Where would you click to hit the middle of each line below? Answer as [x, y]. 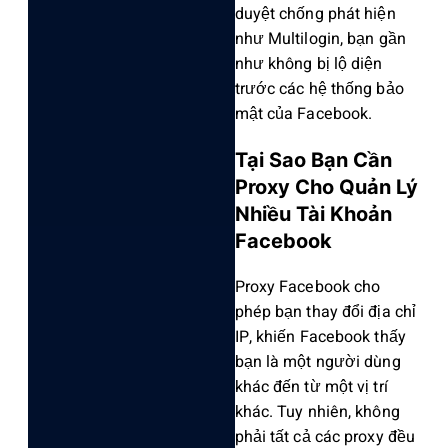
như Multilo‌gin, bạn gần [320, 39]
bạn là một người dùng [317, 362]
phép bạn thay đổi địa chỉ [325, 312]
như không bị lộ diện [308, 64]
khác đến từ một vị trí [311, 387]
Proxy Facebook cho [307, 287]
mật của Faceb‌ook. [303, 114]
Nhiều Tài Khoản [313, 214]
